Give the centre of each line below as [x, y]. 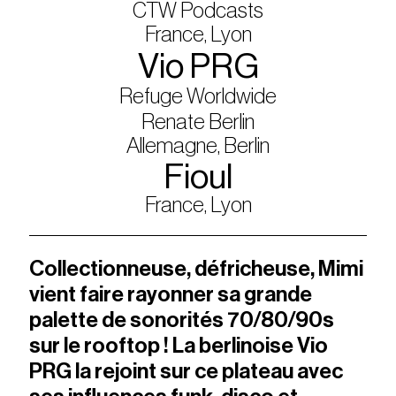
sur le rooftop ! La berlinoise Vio [179, 345]
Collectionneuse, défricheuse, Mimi [197, 268]
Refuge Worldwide [198, 96]
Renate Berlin [198, 122]
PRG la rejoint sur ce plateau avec [187, 371]
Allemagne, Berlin [198, 145]
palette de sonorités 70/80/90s [182, 320]
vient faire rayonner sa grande [171, 294]
